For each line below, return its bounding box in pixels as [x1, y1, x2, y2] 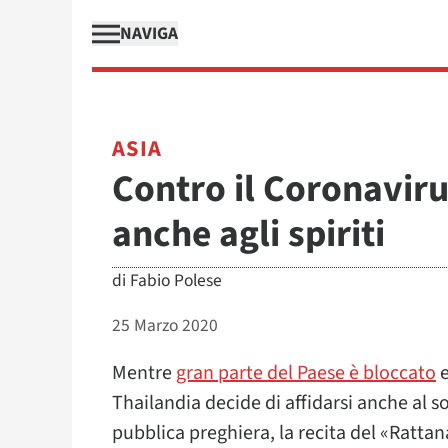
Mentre [112, 359, 176, 387]
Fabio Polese [130, 268, 222, 293]
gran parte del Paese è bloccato [176, 359, 436, 387]
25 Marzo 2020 [112, 313, 218, 338]
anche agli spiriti [112, 208, 385, 261]
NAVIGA [120, 21, 178, 46]
